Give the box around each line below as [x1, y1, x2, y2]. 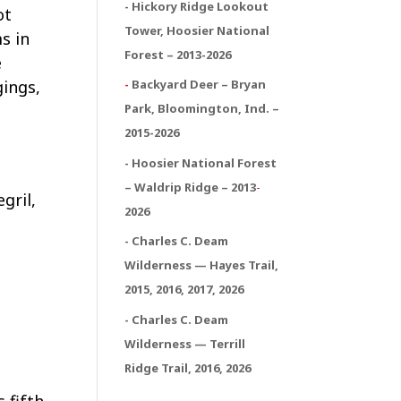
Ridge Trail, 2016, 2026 [124, 359, 252, 376]
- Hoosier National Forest [124, 154, 277, 171]
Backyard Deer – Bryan [132, 76, 267, 92]
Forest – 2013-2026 [124, 46, 232, 63]
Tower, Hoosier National [124, 21, 270, 38]
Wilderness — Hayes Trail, [124, 257, 279, 273]
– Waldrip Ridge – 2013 [124, 178, 257, 195]
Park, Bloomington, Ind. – [124, 100, 280, 116]
